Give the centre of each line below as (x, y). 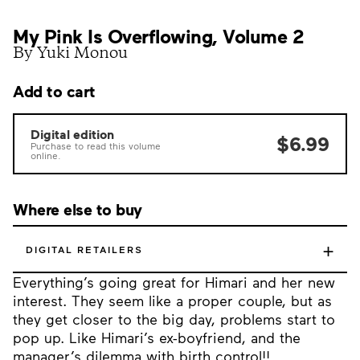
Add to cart (54, 91)
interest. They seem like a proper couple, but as (172, 301)
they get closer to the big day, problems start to (174, 319)
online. (46, 155)
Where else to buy (78, 209)
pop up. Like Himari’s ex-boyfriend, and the (157, 337)
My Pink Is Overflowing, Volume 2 (158, 36)
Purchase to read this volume (96, 145)
